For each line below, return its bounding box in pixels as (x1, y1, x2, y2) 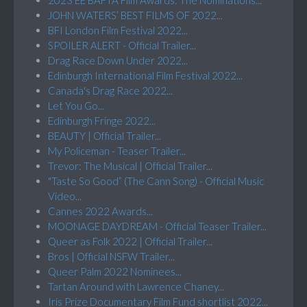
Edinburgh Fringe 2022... (48, 114, 156, 127)
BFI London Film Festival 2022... (48, 23, 188, 36)
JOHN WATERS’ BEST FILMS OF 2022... (48, 8, 223, 21)
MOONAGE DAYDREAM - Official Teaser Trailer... (48, 219, 267, 232)
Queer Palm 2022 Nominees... (48, 265, 182, 278)
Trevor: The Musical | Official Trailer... (48, 159, 212, 172)
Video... (48, 189, 82, 202)
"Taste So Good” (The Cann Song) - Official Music (48, 174, 264, 187)
